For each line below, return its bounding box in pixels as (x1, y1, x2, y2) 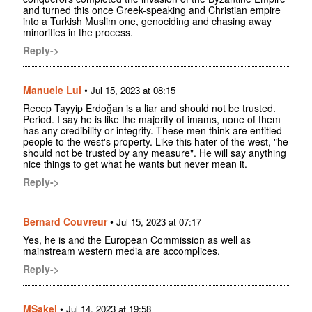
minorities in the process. (23, 25, 133, 40)
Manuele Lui (23, 83, 81, 97)
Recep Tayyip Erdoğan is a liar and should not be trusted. (23, 101, 276, 116)
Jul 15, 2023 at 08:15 (91, 84, 175, 97)
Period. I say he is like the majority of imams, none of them (23, 112, 281, 127)
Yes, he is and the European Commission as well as (23, 233, 251, 247)
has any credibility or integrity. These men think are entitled (23, 123, 282, 138)
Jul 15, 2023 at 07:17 (116, 215, 201, 229)
